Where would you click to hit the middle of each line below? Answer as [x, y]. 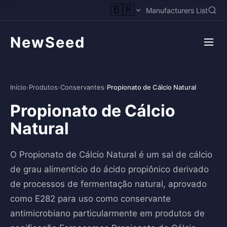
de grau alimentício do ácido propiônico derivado [109, 169]
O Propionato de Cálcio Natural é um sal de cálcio [111, 155]
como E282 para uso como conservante [90, 199]
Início [18, 87]
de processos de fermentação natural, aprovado [108, 184]
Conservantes [82, 87]
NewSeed [48, 42]
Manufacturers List [177, 10]
